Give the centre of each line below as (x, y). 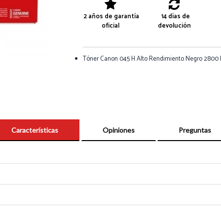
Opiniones (118, 130)
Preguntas (195, 130)
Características (35, 130)
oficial (110, 26)
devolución (174, 26)
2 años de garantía (110, 17)
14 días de (174, 17)
